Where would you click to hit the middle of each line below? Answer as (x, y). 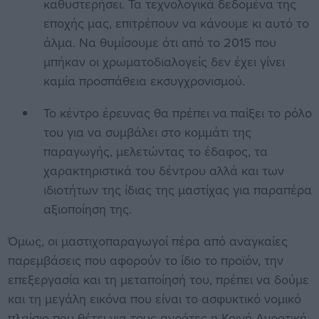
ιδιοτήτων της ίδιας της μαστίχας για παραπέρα (177, 190)
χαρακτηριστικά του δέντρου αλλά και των (163, 171)
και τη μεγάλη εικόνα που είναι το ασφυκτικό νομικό (154, 299)
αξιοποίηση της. (87, 209)
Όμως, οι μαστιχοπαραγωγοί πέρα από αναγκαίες (147, 241)
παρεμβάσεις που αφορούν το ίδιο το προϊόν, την (145, 261)
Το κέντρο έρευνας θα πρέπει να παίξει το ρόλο (177, 113)
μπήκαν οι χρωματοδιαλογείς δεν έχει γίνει (164, 62)
